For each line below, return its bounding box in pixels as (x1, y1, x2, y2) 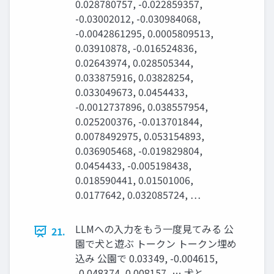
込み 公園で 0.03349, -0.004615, (75, 251, 218, 266)
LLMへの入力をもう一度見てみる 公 (75, 221, 234, 237)
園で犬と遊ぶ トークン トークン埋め (75, 236, 237, 251)
